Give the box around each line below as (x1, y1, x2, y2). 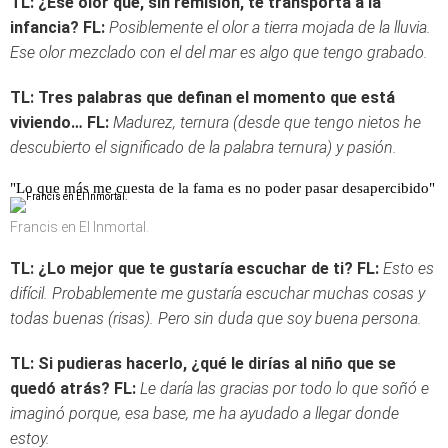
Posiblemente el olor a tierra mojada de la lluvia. (109, 18, 431, 37)
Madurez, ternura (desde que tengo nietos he (113, 113, 421, 132)
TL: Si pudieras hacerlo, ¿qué (10, 354, 227, 373)
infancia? (10, 18, 79, 37)
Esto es (383, 259, 434, 278)
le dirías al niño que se (227, 354, 396, 373)
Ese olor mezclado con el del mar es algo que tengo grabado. (10, 43, 428, 62)
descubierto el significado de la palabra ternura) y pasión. (10, 138, 397, 157)
